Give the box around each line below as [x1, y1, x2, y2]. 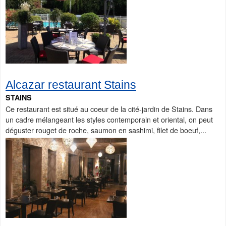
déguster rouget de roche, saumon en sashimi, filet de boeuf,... [6, 125, 206, 136]
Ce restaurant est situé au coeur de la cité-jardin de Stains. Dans [6, 103, 212, 115]
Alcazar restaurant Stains [6, 78, 136, 92]
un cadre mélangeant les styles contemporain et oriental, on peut [6, 114, 213, 125]
